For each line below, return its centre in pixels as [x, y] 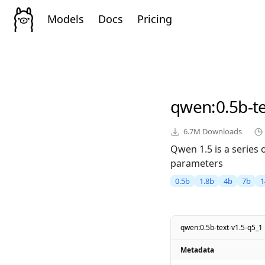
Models [66, 19]
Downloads [221, 132]
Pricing [155, 19]
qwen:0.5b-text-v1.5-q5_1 [222, 228]
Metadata [197, 250]
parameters [197, 164]
